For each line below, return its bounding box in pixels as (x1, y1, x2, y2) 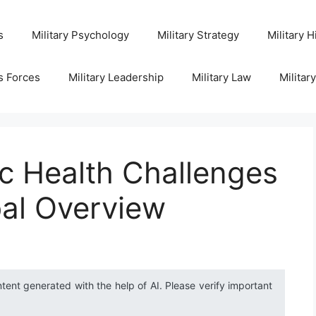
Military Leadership (68, 71, 164, 84)
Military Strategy (157, 28, 239, 42)
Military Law (191, 71, 251, 84)
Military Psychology (31, 28, 129, 42)
